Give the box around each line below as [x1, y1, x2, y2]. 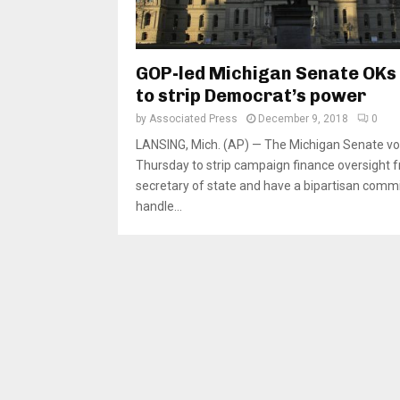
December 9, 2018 [258, 112, 348, 126]
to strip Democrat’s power [136, 85, 366, 107]
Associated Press [149, 112, 237, 126]
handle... [136, 199, 182, 214]
